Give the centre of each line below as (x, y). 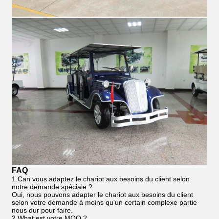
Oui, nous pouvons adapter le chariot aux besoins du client (102, 195)
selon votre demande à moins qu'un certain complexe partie (104, 202)
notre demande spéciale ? (52, 187)
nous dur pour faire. (42, 210)
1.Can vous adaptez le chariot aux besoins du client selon (101, 179)
